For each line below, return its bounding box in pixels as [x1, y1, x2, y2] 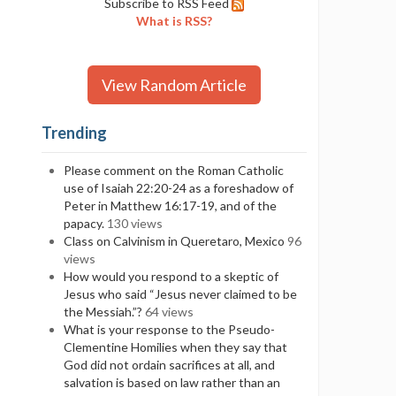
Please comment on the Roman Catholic [64, 163, 285, 178]
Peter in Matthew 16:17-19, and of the [64, 198, 278, 213]
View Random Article [102, 75, 247, 95]
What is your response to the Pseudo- [64, 322, 276, 337]
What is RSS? [136, 13, 213, 28]
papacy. [64, 216, 105, 231]
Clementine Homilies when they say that [64, 339, 288, 354]
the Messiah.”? [64, 304, 143, 319]
